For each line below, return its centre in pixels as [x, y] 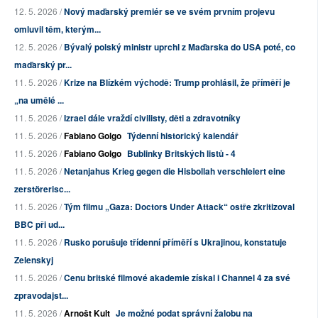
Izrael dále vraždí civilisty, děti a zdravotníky [152, 118]
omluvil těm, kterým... [57, 29]
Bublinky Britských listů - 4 [181, 154]
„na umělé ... [39, 100]
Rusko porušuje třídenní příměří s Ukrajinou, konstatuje [175, 242]
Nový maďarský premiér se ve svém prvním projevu [169, 12]
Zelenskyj [34, 260]
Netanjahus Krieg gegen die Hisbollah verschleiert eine [175, 171]
